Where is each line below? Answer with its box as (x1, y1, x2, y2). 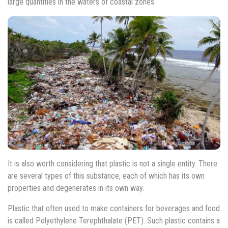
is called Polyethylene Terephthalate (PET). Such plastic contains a (8, 215, 220, 225)
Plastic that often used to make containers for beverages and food (8, 203, 220, 213)
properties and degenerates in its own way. (8, 183, 144, 193)
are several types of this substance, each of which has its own (8, 170, 205, 181)
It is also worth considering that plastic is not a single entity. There (8, 158, 217, 168)
